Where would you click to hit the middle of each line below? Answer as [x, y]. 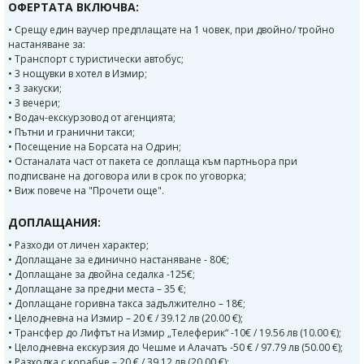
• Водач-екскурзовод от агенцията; [92, 118]
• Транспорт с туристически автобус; [96, 59]
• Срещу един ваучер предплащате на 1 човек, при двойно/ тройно [171, 30]
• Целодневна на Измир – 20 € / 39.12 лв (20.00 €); [126, 318]
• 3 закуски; [35, 89]
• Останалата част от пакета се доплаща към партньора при [153, 162]
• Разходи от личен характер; [78, 245]
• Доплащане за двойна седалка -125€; [102, 275]
